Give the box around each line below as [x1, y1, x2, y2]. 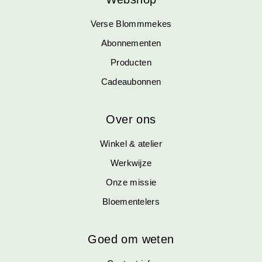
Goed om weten [88, 232, 174, 246]
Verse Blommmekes [90, 18, 172, 29]
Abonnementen [101, 37, 161, 48]
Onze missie [105, 177, 157, 187]
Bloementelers [102, 196, 160, 206]
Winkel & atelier [100, 138, 162, 149]
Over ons [106, 112, 156, 126]
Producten [111, 57, 151, 67]
